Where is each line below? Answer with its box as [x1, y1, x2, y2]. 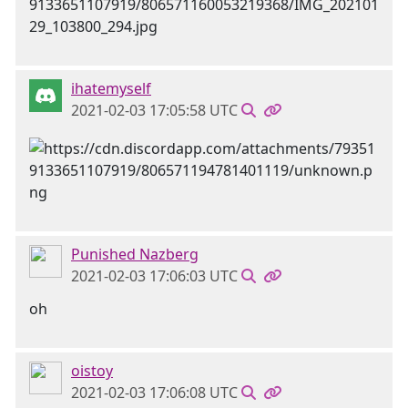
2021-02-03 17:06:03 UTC [71, 266, 238, 286]
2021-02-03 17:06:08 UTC [71, 382, 238, 403]
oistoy [71, 361, 113, 381]
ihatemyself [71, 78, 151, 98]
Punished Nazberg [71, 244, 199, 264]
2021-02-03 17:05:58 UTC [71, 100, 238, 120]
